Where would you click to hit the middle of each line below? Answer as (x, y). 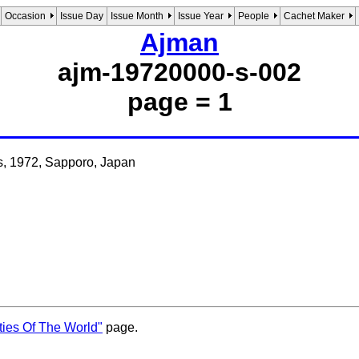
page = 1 (179, 102)
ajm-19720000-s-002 (179, 73)
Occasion (25, 16)
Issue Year (201, 16)
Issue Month (137, 16)
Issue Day (82, 16)
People (254, 16)
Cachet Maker (314, 16)
